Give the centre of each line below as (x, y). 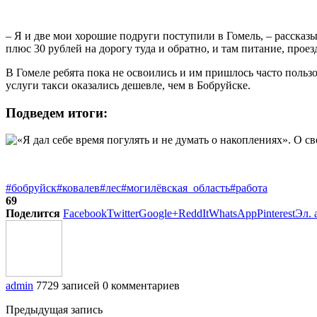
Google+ (158, 214)
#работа (249, 188)
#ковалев (78, 188)
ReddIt (194, 214)
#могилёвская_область (175, 188)
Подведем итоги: (57, 113)
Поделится (33, 214)
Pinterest (276, 214)
